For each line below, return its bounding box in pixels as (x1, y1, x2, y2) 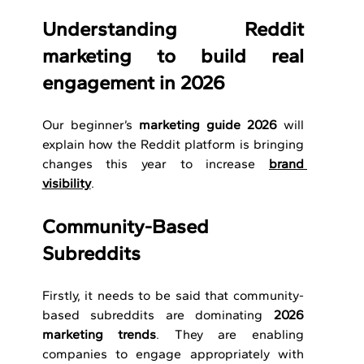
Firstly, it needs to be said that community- (41, 288, 304, 304)
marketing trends (41, 327, 157, 343)
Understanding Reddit (41, 17, 304, 41)
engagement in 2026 (41, 71, 225, 95)
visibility (41, 175, 91, 192)
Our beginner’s (41, 117, 139, 133)
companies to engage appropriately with (41, 346, 304, 362)
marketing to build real (41, 44, 304, 68)
